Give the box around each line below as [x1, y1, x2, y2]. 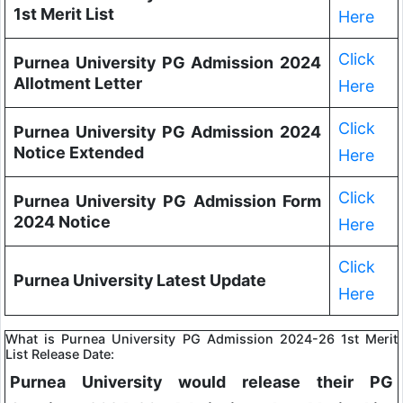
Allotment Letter [13, 74, 142, 94]
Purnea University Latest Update [13, 271, 266, 291]
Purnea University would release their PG [10, 372, 393, 392]
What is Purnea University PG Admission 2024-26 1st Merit [5, 331, 398, 347]
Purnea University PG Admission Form [13, 192, 322, 211]
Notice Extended [13, 143, 144, 163]
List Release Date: [5, 346, 114, 363]
